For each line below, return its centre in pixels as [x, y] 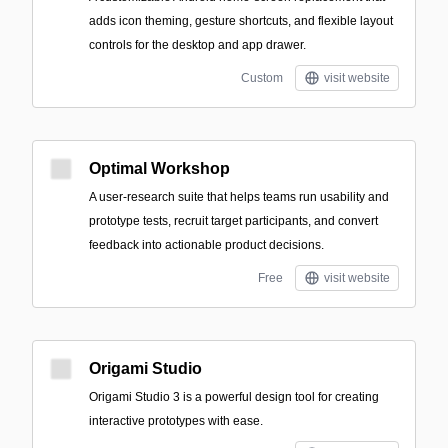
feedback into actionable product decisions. [206, 245]
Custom [262, 78]
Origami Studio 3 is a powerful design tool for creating [234, 397]
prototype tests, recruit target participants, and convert [233, 221]
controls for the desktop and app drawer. [197, 45]
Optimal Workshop [159, 168]
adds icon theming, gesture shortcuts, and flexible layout [241, 21]
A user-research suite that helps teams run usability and [239, 197]
